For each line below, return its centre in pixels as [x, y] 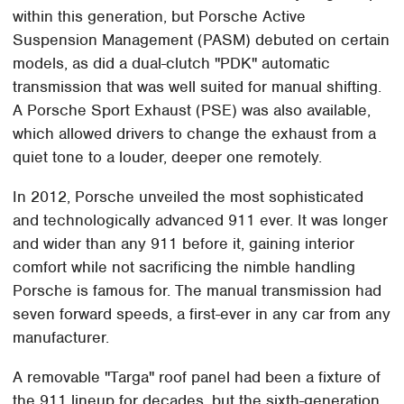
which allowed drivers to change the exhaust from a [195, 133]
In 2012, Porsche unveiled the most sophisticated [188, 196]
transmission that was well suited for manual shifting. [197, 86]
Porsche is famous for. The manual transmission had [197, 290]
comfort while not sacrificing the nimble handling [187, 266]
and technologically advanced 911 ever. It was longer [201, 220]
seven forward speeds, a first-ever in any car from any [202, 313]
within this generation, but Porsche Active [160, 16]
